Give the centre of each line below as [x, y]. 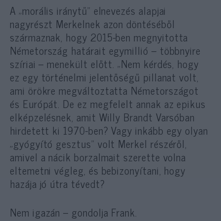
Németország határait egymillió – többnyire [106, 50]
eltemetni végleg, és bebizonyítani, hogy [98, 170]
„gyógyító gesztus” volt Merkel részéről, [99, 143]
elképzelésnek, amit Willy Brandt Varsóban [103, 117]
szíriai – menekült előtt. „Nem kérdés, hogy [104, 63]
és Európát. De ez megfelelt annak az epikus [108, 103]
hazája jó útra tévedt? [57, 183]
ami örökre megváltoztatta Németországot [105, 90]
